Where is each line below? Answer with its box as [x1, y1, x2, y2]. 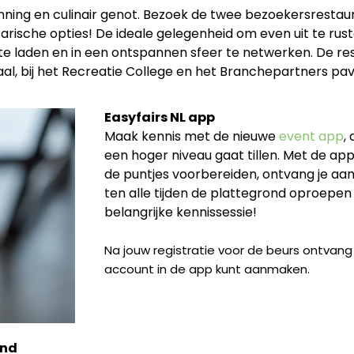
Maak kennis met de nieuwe [104, 127, 279, 146]
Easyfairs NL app [104, 108, 217, 127]
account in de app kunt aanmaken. [104, 261, 313, 278]
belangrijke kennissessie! [104, 203, 260, 222]
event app [279, 127, 344, 146]
